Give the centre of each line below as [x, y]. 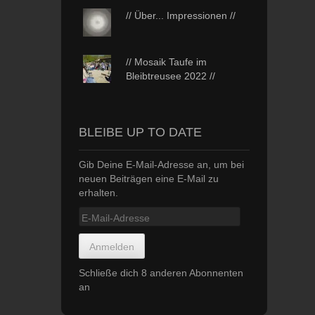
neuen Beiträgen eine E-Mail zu [149, 179]
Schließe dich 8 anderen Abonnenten [161, 272]
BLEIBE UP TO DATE [140, 132]
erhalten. [98, 193]
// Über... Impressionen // [181, 15]
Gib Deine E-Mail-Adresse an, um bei [161, 165]
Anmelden [112, 247]
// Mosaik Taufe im [167, 62]
